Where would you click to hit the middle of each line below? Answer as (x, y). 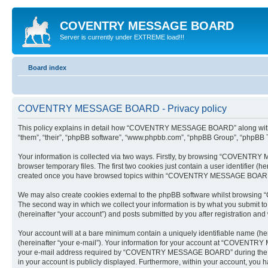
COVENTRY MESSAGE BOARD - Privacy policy (122, 108)
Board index (47, 67)
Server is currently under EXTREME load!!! (122, 37)
